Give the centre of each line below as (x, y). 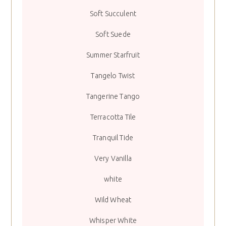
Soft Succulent (113, 14)
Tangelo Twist (113, 76)
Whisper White (113, 221)
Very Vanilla (113, 159)
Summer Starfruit (113, 55)
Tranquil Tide (113, 138)
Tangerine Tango (113, 97)
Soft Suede (113, 35)
